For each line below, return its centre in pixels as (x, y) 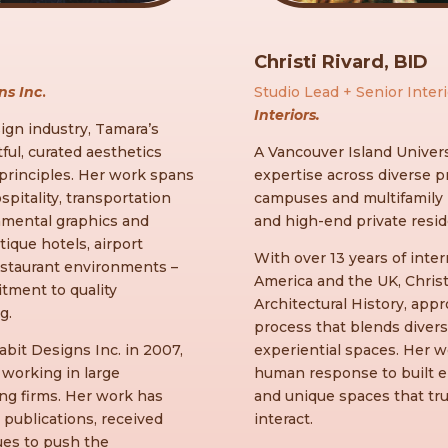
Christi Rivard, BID (340, 61)
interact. (283, 418)
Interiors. (286, 114)
